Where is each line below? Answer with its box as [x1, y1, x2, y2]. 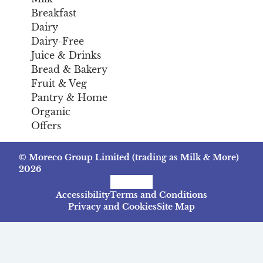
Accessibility [56, 190, 110, 201]
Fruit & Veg [31, 77, 87, 90]
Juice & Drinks [31, 49, 101, 62]
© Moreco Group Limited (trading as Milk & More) [19, 152, 239, 163]
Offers [31, 120, 61, 132]
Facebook [110, 175, 151, 186]
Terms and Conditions [110, 190, 207, 201]
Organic [31, 106, 70, 118]
